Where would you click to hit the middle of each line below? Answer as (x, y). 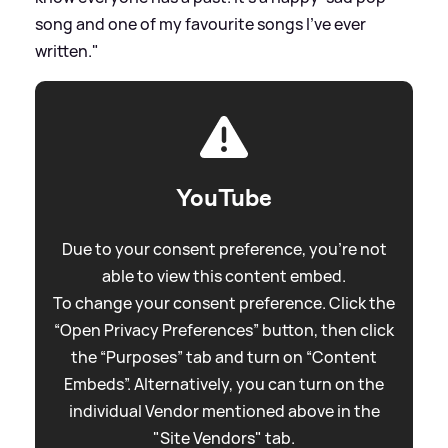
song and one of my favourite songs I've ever (200, 23)
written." (67, 50)
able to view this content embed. (224, 275)
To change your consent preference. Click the (224, 302)
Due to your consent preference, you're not (224, 248)
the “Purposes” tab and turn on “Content (224, 356)
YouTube (224, 197)
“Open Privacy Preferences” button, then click (224, 329)
